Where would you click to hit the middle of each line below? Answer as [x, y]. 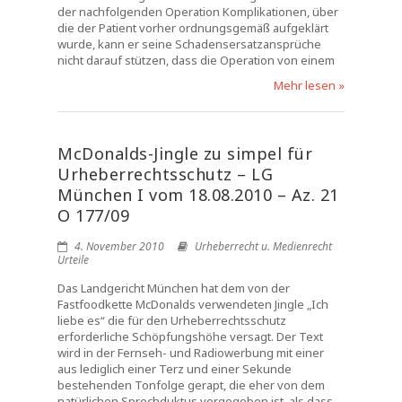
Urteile [73, 260]
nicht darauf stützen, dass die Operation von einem [196, 60]
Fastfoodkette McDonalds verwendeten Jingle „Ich [193, 304]
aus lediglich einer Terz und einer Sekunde [175, 369]
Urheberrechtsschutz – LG [165, 174]
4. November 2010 [118, 246]
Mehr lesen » [309, 85]
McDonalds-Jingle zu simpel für [185, 153]
